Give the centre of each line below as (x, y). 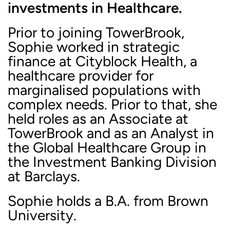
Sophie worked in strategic (94, 46)
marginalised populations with (104, 90)
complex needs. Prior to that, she (112, 104)
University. (42, 215)
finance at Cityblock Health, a (102, 61)
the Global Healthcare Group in (107, 147)
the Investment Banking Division (112, 161)
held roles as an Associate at (98, 118)
